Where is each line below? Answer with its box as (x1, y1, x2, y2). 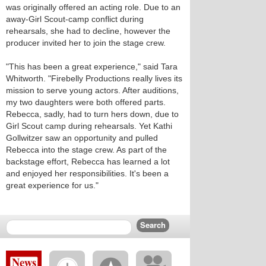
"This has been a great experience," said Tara (6, 62, 178, 71)
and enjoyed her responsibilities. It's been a (6, 169, 169, 178)
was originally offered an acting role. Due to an (6, 2, 180, 12)
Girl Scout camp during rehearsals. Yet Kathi (6, 121, 172, 131)
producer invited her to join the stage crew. (6, 38, 166, 47)
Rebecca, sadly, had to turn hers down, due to (6, 109, 179, 119)
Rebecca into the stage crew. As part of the (6, 145, 167, 154)
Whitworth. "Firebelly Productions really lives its (6, 74, 182, 83)
